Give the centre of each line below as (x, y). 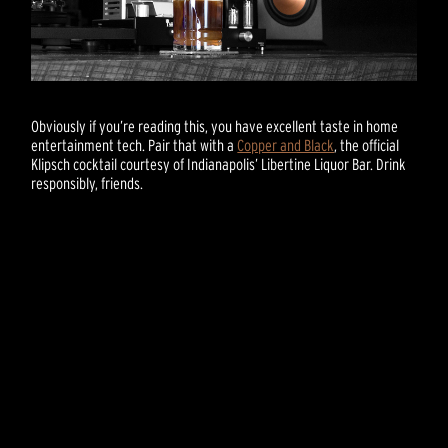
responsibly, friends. (87, 182)
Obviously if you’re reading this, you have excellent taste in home (215, 125)
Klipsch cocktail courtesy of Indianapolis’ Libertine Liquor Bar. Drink (219, 163)
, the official (367, 144)
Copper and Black (286, 144)
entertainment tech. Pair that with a (134, 144)
